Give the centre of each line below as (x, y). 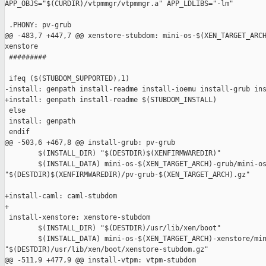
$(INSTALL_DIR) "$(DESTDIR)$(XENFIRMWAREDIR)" (113, 153)
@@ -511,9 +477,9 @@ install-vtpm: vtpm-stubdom (100, 260)
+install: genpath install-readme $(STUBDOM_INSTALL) (111, 100)
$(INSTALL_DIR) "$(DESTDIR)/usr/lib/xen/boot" (113, 228)
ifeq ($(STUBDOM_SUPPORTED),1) (67, 79)
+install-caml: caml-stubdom (61, 196)
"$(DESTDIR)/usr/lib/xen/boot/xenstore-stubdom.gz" (107, 250)
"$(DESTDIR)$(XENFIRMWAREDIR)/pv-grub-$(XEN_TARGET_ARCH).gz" (127, 175)
